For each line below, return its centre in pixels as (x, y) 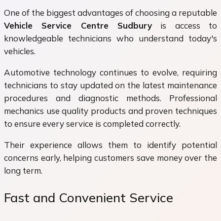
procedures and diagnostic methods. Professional (110, 98)
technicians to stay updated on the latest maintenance (110, 85)
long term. (23, 170)
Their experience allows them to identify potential (110, 145)
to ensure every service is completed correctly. (92, 123)
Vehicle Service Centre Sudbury (78, 25)
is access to (184, 25)
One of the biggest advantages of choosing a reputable (110, 12)
